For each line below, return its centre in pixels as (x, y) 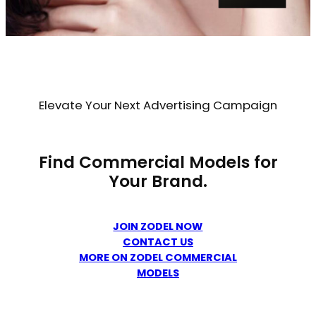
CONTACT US (158, 242)
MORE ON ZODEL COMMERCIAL (158, 257)
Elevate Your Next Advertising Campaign (158, 105)
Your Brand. (158, 182)
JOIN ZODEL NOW (158, 226)
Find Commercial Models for (158, 163)
